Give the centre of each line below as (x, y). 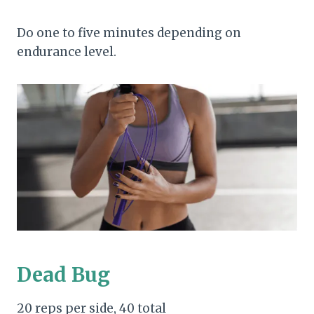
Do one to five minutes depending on (129, 33)
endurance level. (67, 52)
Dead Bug (63, 275)
